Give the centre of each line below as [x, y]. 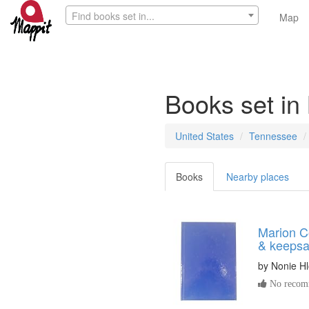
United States [205, 136]
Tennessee [273, 136]
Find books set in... [113, 16]
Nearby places [258, 177]
